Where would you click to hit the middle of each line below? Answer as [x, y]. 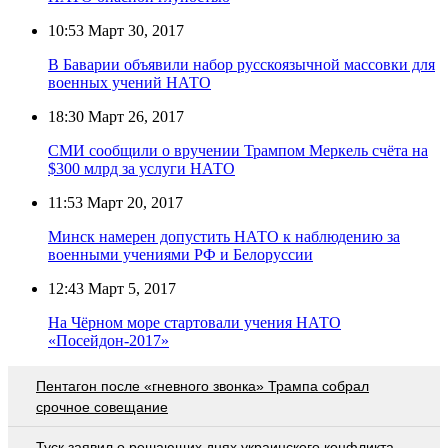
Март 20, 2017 [133, 202]
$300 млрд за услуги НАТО [141, 168]
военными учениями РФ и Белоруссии [180, 254]
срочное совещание [102, 406]
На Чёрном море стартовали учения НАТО [194, 322]
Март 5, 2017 [130, 288]
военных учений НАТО [129, 82]
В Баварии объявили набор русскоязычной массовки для [241, 64]
